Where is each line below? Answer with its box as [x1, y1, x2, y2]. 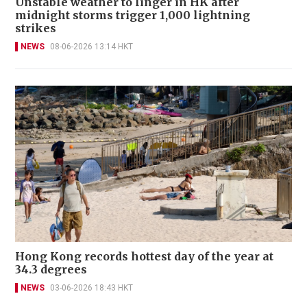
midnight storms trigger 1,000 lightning [15, 8, 250, 23]
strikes [15, 21, 56, 36]
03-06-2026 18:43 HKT [50, 283, 133, 293]
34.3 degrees [15, 262, 87, 277]
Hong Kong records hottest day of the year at [15, 249, 273, 264]
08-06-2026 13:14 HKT [50, 42, 133, 52]
